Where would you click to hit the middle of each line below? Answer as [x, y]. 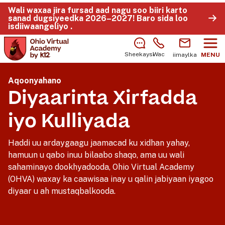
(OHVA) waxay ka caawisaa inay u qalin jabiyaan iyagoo [111, 179]
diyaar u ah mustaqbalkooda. [62, 191]
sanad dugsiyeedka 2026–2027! [72, 18]
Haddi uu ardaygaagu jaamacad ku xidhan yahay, [99, 143]
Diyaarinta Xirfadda [103, 98]
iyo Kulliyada [69, 121]
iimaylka [185, 55]
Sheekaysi [139, 54]
